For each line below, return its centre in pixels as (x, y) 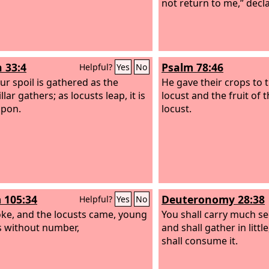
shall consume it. (200, 240)
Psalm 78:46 (192, 67)
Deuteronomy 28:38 (213, 199)
